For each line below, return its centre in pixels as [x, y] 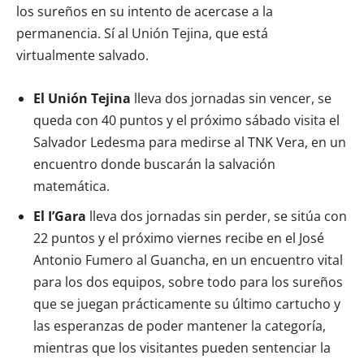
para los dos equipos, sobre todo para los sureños [188, 282]
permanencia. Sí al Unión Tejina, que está [142, 33]
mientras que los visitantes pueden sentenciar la [182, 347]
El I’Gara [60, 216]
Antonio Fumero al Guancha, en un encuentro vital [188, 260]
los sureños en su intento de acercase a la [145, 11]
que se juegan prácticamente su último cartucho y [187, 303]
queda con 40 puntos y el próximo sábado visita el [186, 120]
